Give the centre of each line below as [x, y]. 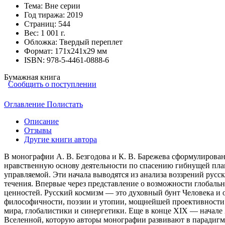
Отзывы [38, 130]
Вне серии [63, 6]
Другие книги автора [61, 139]
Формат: [39, 51]
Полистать [65, 104]
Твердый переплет [91, 42]
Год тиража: [45, 15]
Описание [41, 121]
